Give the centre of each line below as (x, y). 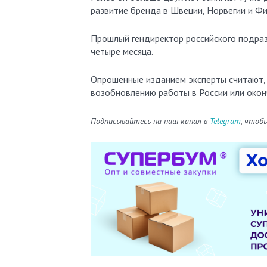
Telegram (225, 121)
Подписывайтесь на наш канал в (150, 121)
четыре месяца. (122, 51)
